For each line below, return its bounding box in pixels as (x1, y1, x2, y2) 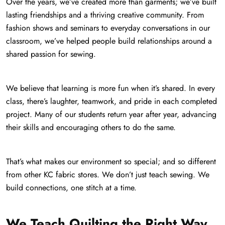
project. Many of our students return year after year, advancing (6, 108, 216, 121)
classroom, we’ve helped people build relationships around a (6, 35, 212, 47)
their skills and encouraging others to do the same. (6, 122, 176, 134)
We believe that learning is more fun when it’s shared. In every (6, 82, 215, 94)
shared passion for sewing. (6, 48, 96, 60)
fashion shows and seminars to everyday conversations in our (6, 22, 210, 34)
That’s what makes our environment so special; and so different (6, 156, 216, 168)
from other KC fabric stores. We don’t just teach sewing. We (6, 169, 209, 181)
